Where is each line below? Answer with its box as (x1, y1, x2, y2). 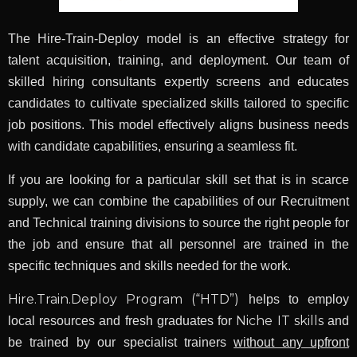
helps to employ (239, 292, 350, 307)
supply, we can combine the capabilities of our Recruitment (8, 194, 349, 209)
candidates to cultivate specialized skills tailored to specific (8, 96, 349, 111)
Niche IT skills (236, 313, 328, 329)
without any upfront (233, 335, 349, 350)
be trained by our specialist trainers (8, 335, 234, 350)
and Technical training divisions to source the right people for (8, 216, 349, 230)
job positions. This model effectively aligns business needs (8, 118, 349, 132)
